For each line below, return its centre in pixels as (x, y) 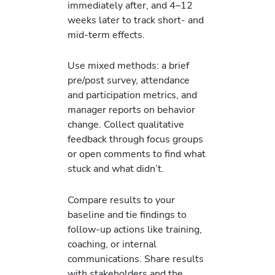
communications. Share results (136, 258)
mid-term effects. (106, 35)
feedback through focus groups (135, 139)
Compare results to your (121, 199)
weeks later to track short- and (136, 20)
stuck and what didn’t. (116, 169)
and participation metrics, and (132, 95)
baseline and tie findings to (127, 214)
